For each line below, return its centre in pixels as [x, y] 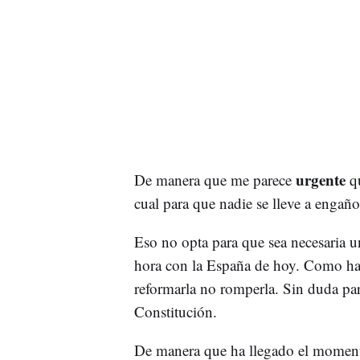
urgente [322, 180]
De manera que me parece [215, 180]
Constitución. [175, 311]
